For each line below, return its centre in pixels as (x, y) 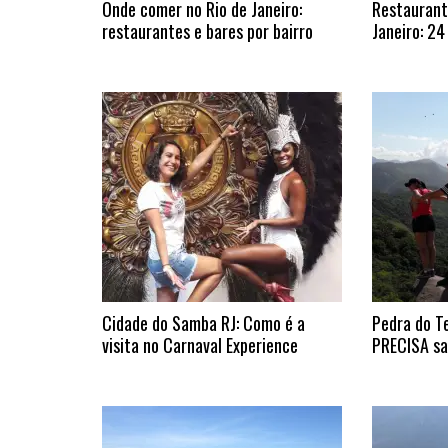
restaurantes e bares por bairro (207, 31)
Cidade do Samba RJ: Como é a (203, 323)
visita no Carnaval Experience (200, 345)
